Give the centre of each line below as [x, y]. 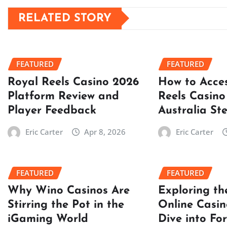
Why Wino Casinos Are [69, 191]
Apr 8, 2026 [105, 131]
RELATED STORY [65, 18]
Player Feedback [52, 110]
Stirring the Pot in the [66, 205]
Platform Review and [63, 96]
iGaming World [48, 219]
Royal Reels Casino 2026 [73, 82]
